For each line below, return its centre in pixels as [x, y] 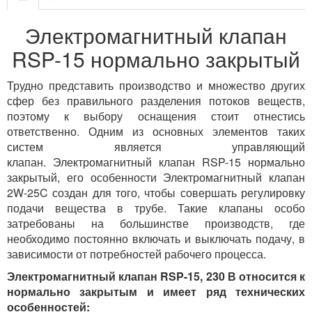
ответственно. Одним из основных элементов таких [156, 131]
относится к [271, 276]
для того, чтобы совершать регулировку [197, 193]
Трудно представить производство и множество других [156, 85]
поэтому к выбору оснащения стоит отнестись [156, 116]
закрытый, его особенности [85, 177]
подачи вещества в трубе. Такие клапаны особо [156, 208]
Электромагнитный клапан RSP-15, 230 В [122, 276]
